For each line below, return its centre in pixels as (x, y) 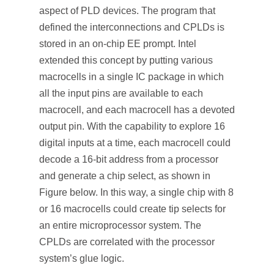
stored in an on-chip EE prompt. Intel (118, 44)
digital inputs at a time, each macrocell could (135, 143)
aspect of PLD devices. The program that (127, 11)
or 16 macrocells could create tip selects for (132, 209)
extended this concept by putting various (126, 60)
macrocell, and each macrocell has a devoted (137, 110)
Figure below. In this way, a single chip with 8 (136, 192)
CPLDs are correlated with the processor (127, 242)
